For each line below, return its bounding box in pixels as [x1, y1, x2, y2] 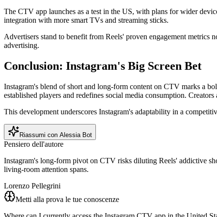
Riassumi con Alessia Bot [19, 131, 92, 139]
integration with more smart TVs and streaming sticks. [4, 16, 169, 25]
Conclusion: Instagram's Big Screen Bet [4, 60, 201, 73]
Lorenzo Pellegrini [4, 182, 61, 190]
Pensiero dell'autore [4, 140, 63, 149]
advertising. [4, 41, 39, 50]
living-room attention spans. [4, 165, 89, 174]
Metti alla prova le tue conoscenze [15, 195, 119, 204]
